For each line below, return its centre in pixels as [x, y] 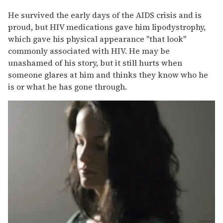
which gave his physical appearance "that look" [97, 39]
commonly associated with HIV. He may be [89, 51]
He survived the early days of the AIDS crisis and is [105, 15]
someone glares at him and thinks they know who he [108, 74]
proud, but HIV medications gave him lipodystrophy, [107, 27]
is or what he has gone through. [67, 86]
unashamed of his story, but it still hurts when [95, 62]
